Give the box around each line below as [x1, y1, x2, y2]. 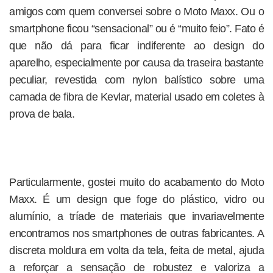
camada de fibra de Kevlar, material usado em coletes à [9, 91, 264, 103]
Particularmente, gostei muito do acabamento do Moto [9, 176, 264, 188]
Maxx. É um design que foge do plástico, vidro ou [9, 193, 264, 205]
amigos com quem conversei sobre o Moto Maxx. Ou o [9, 5, 264, 18]
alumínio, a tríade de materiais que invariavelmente [9, 210, 264, 222]
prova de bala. [9, 108, 74, 120]
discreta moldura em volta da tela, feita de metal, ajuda [9, 244, 264, 257]
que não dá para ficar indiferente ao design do [9, 40, 264, 52]
